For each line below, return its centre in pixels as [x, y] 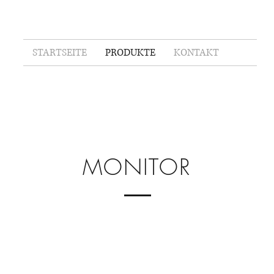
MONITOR [137, 167]
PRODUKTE [130, 53]
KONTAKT [196, 53]
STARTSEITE [59, 53]
